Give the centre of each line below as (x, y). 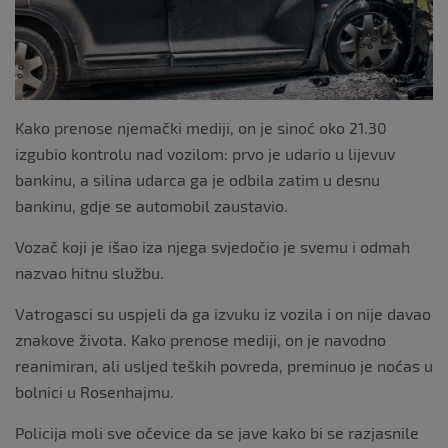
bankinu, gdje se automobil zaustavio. (151, 205)
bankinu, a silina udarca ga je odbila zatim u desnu (197, 179)
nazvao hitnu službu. (89, 272)
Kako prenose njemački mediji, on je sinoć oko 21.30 (201, 127)
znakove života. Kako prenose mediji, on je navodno (200, 339)
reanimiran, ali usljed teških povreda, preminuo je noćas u (224, 365)
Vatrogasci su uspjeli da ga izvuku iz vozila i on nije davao (223, 313)
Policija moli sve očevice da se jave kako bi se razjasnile (217, 432)
